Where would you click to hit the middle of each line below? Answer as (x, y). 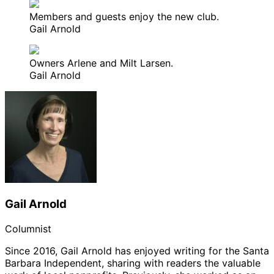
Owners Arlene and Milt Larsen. (101, 63)
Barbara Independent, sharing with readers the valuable (133, 263)
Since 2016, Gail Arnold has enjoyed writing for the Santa (137, 250)
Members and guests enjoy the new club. (124, 17)
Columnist (28, 228)
